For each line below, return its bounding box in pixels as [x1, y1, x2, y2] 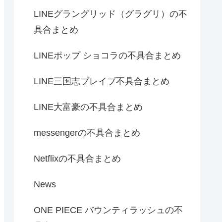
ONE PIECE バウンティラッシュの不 [34, 205, 183, 215]
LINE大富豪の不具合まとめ [34, 102, 143, 112]
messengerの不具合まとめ [34, 127, 140, 138]
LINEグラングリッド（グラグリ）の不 [34, 8, 187, 19]
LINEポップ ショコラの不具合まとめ [34, 50, 181, 60]
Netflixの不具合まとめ [34, 153, 121, 164]
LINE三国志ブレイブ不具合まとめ [34, 76, 169, 86]
